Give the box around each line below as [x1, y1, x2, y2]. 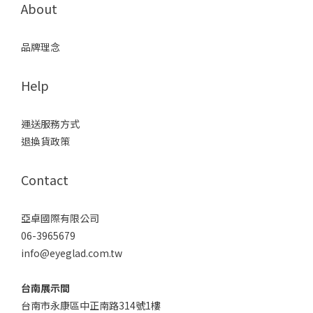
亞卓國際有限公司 [21, 210, 99, 225]
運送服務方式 [21, 116, 80, 131]
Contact [21, 170, 68, 189]
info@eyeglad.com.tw [21, 245, 122, 260]
